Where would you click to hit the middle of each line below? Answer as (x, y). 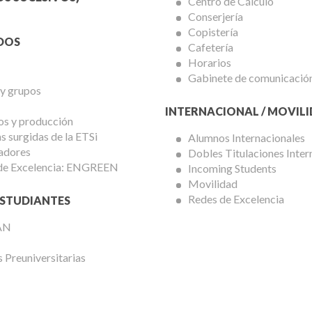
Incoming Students (233, 169)
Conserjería (216, 17)
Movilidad (213, 184)
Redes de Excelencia (236, 199)
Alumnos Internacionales (247, 138)
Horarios (210, 63)
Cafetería (211, 47)
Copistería (213, 32)
